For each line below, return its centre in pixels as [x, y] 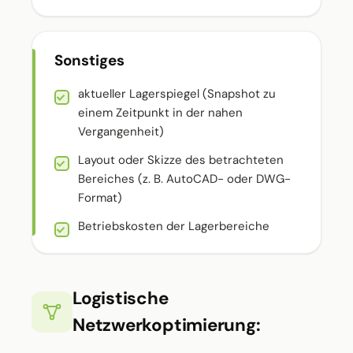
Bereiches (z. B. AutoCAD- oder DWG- [184, 179]
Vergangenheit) [121, 132]
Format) [100, 198]
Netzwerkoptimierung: [167, 325]
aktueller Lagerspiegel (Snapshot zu [177, 94]
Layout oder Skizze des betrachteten [181, 160]
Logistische [121, 298]
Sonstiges [89, 60]
